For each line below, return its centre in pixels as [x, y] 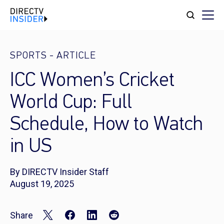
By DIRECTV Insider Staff [59, 172]
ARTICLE [76, 56]
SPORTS [28, 56]
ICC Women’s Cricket [92, 81]
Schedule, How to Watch [106, 125]
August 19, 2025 [42, 184]
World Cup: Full [71, 103]
